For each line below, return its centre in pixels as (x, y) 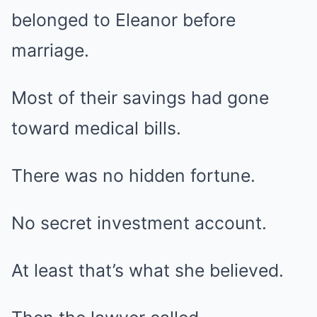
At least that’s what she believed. (148, 270)
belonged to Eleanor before (123, 20)
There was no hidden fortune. (133, 175)
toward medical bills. (96, 128)
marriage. (50, 50)
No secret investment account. (139, 223)
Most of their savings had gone (140, 98)
